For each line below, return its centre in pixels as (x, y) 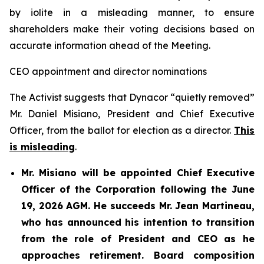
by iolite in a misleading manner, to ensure (132, 12)
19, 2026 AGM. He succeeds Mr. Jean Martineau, (138, 206)
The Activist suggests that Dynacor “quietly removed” (132, 97)
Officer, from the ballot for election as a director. (122, 130)
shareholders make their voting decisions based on (132, 29)
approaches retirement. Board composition (138, 255)
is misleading (42, 147)
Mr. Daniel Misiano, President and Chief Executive (132, 114)
